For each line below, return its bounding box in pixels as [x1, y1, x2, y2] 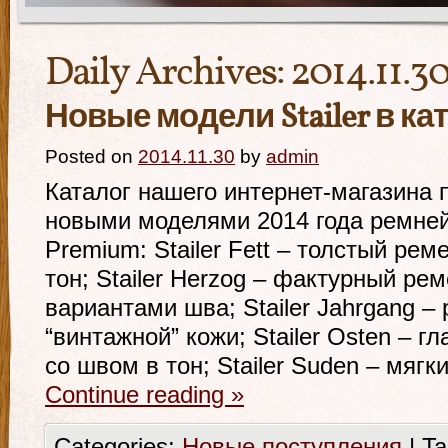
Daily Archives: [45, 46, 290, 102]
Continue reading [45, 382, 231, 408]
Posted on [45, 146, 133, 167]
